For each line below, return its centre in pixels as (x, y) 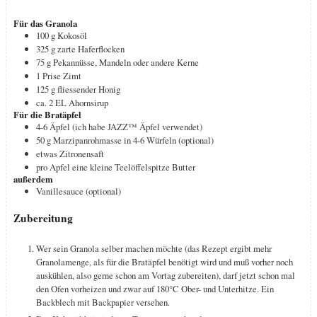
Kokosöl (72, 36)
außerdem (33, 179)
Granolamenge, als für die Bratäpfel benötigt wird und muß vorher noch (165, 262)
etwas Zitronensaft (70, 154)
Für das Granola (45, 24)
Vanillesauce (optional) (79, 191)
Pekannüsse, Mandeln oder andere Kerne (126, 63)
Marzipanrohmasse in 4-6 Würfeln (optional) (133, 140)
